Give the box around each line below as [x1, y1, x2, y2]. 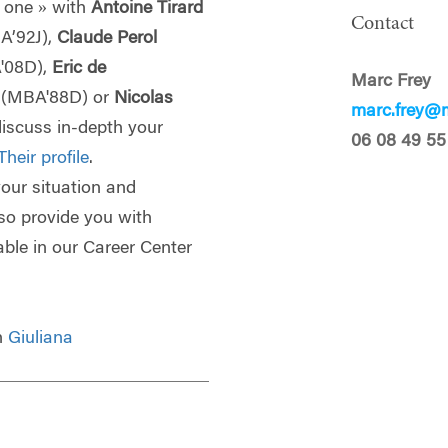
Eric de [52, 59, 107, 78]
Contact [351, 14, 415, 35]
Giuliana [8, 329, 74, 348]
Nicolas [114, 89, 174, 108]
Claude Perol [57, 29, 158, 48]
